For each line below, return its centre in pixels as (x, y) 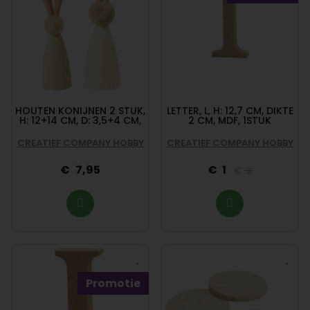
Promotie (113, 283)
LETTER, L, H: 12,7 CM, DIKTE (230, 110)
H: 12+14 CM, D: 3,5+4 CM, (80, 120)
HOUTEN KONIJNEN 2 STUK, (80, 110)
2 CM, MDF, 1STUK (230, 120)
